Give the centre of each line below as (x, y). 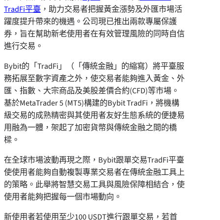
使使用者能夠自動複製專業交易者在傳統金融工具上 (94, 172)
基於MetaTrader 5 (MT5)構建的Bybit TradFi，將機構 (92, 103)
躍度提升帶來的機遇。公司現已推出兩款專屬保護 (90, 21)
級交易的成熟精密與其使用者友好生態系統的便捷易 (94, 115)
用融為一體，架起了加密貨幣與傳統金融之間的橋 (90, 127)
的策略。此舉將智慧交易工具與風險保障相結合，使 (94, 185)
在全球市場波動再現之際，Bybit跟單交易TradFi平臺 (94, 160)
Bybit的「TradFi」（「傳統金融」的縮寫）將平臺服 (94, 66)
